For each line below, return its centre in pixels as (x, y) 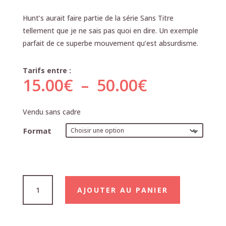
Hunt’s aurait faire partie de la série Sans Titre (98, 18)
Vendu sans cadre (51, 111)
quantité (36, 180)
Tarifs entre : (47, 70)
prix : (166, 107)
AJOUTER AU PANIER (123, 190)
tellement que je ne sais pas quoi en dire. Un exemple (110, 30)
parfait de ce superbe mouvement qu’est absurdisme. (110, 43)
